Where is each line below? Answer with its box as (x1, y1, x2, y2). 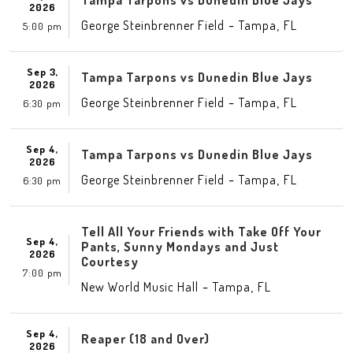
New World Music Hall (81, 279, 199, 295)
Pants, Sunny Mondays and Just (81, 239, 279, 255)
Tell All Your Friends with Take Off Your (81, 224, 321, 240)
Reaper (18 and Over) (81, 331, 210, 347)
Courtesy (81, 254, 139, 269)
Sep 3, (26, 65, 58, 78)
